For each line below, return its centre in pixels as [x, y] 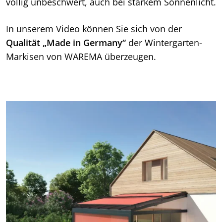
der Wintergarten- [164, 42]
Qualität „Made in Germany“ [66, 42]
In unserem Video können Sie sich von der [94, 28]
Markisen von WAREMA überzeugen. [81, 56]
